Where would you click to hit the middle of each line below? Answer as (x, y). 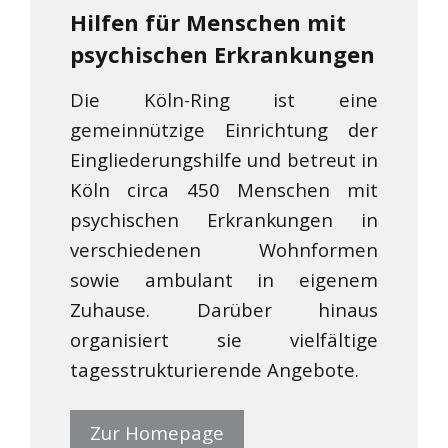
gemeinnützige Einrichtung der (224, 129)
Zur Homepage (157, 432)
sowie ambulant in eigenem (224, 279)
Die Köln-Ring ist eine (224, 99)
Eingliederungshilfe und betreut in (224, 159)
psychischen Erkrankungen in (224, 219)
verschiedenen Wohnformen (224, 249)
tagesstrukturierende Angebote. (214, 369)
